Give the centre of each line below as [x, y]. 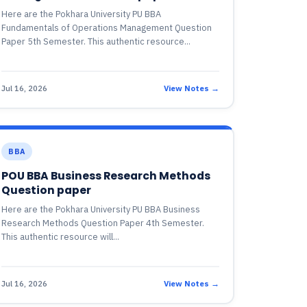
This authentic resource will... [61, 237]
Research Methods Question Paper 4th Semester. [103, 223]
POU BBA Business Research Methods [106, 176]
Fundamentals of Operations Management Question [107, 28]
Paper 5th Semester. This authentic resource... [96, 41]
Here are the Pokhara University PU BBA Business [101, 209]
